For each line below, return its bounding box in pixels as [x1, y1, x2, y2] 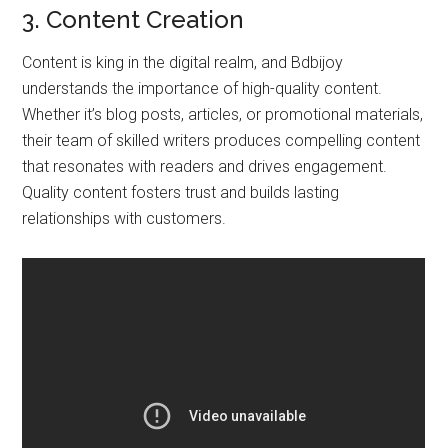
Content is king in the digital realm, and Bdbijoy [22, 52, 344, 72]
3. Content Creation [22, 4, 245, 34]
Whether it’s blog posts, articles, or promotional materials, [22, 104, 424, 124]
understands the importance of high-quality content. [22, 78, 383, 98]
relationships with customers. [22, 208, 227, 228]
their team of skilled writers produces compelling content [22, 130, 421, 150]
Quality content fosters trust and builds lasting [22, 182, 340, 202]
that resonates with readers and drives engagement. [22, 156, 388, 176]
